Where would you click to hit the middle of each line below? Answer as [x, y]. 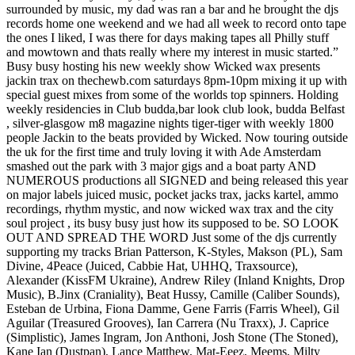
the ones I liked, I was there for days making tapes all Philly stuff [168, 37]
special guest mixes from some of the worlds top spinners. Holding [172, 94]
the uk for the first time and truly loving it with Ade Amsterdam [164, 151]
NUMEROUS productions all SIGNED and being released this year [177, 180]
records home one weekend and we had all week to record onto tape [176, 23]
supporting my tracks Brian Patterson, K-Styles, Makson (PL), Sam [174, 251]
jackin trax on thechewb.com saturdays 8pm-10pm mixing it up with [177, 80]
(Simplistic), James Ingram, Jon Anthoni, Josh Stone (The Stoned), [172, 337]
